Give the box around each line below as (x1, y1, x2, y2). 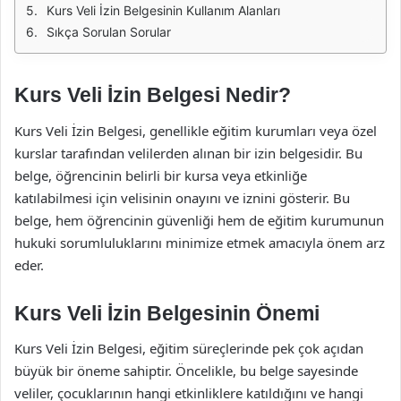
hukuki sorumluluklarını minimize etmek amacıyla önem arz (14, 233, 385, 252)
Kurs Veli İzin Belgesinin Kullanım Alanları (47, 3, 280, 18)
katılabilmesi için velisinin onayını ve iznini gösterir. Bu (14, 188, 350, 207)
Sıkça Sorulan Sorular (47, 24, 171, 39)
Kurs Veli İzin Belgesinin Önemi (14, 301, 320, 325)
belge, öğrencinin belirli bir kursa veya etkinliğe (14, 166, 307, 184)
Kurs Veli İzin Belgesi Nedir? (14, 83, 291, 107)
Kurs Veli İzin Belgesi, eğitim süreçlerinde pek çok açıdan (14, 339, 363, 357)
